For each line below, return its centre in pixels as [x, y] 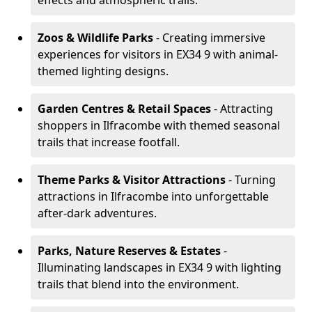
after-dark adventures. [97, 213]
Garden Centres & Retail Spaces [124, 109]
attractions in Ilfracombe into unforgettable [153, 196]
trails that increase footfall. [109, 142]
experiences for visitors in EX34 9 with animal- [158, 54]
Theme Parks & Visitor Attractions [132, 180]
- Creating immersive [209, 38]
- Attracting [242, 109]
